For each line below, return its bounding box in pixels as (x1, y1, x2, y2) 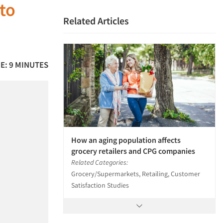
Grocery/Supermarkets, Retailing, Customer (71, 169, 200, 179)
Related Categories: (71, 158, 128, 167)
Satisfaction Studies (71, 181, 129, 190)
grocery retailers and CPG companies (71, 146, 195, 156)
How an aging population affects (71, 135, 181, 145)
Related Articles (63, 14, 129, 27)
